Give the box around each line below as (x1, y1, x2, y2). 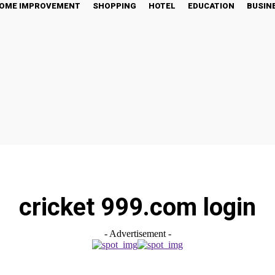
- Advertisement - (104, 228, 171, 239)
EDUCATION (188, 1, 234, 10)
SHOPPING (93, 1, 136, 10)
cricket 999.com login (19, 193, 256, 222)
